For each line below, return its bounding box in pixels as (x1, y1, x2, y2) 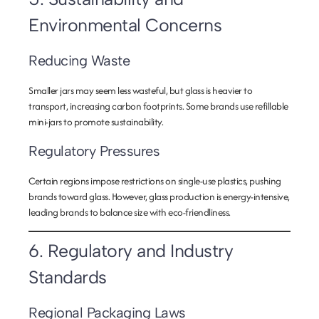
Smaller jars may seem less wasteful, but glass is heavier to (28, 83, 252, 98)
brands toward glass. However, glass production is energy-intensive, (28, 189, 290, 204)
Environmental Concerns (28, 14, 221, 36)
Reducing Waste (28, 52, 130, 69)
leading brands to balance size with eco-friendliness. (28, 205, 231, 219)
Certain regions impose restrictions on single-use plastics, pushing (28, 174, 281, 188)
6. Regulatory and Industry (28, 240, 233, 261)
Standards (28, 266, 107, 288)
